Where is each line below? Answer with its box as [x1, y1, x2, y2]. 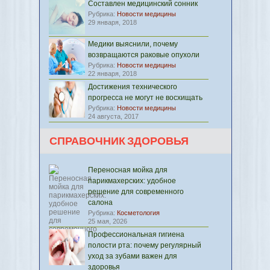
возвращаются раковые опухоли [88, 51, 199, 59]
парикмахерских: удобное [88, 177, 176, 185]
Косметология [117, 209, 160, 216]
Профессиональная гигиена [88, 230, 184, 239]
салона [88, 198, 113, 207]
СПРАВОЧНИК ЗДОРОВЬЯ [49, 135, 189, 148]
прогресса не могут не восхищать [88, 93, 202, 102]
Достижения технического [88, 83, 177, 91]
